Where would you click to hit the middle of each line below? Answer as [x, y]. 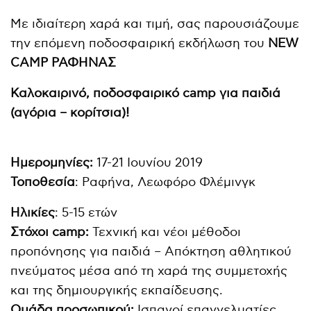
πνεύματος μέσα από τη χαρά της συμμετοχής [149, 271]
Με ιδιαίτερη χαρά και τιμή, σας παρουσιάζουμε [155, 24]
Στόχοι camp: [50, 232]
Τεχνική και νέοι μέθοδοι [165, 232]
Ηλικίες [33, 212]
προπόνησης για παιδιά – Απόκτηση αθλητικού [151, 251]
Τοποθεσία [43, 182]
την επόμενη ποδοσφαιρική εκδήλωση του [140, 43]
